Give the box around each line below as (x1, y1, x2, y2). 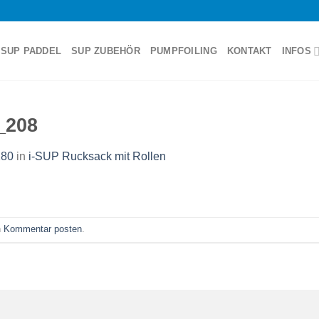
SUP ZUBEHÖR (71, 46, 140, 56)
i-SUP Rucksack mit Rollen (28, 150, 166, 162)
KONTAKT (226, 46, 272, 56)
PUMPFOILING (150, 46, 217, 56)
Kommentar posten (4, 223, 82, 234)
